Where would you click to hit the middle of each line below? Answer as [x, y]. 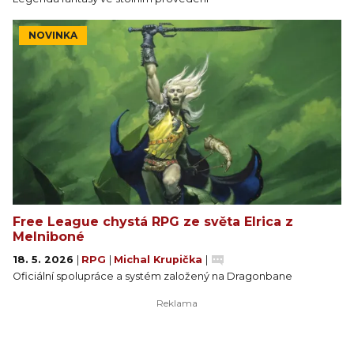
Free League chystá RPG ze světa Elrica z [153, 222]
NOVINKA [53, 35]
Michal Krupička [160, 260]
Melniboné [49, 237]
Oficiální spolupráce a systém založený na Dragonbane [153, 276]
